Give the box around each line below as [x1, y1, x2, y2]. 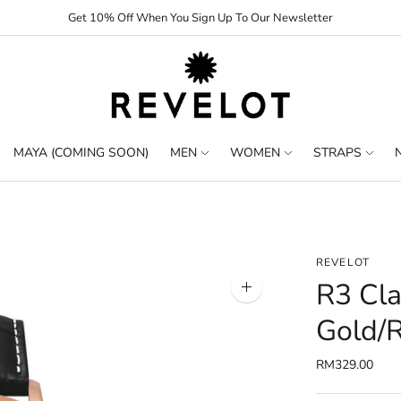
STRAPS [313, 143, 362, 161]
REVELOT [315, 255, 371, 269]
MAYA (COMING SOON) [13, 143, 149, 161]
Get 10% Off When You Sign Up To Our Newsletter [67, 10, 333, 26]
